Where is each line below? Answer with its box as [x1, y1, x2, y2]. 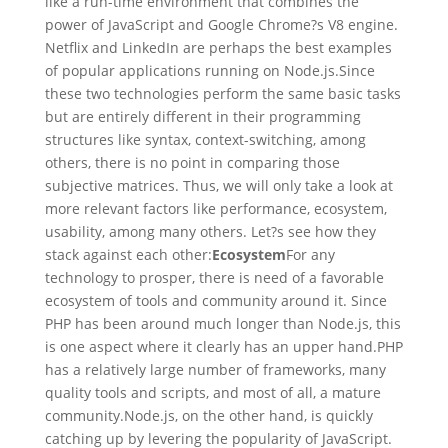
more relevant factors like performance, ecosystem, [44, 199, 387, 219]
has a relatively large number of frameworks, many [44, 360, 386, 380]
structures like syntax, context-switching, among [44, 130, 366, 150]
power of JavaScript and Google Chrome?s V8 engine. [44, 15, 398, 35]
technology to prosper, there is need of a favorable [44, 268, 384, 288]
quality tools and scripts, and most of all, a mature [44, 383, 381, 403]
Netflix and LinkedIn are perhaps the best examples [44, 38, 392, 58]
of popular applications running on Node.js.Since [44, 61, 375, 81]
